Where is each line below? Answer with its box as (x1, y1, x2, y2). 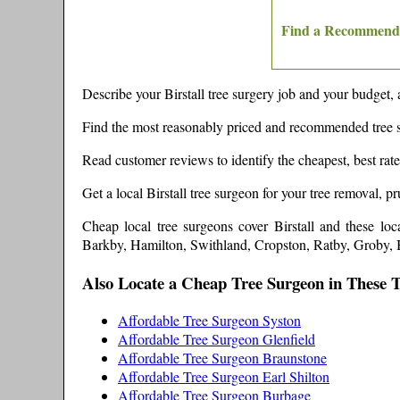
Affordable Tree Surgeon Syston (118, 311, 301, 330)
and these (313, 215, 380, 235)
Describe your (82, 83, 164, 103)
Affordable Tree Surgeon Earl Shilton (118, 367, 329, 387)
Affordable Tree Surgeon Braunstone (118, 348, 327, 368)
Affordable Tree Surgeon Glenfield (118, 329, 315, 349)
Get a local (82, 182, 146, 202)
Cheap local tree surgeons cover (82, 215, 274, 235)
